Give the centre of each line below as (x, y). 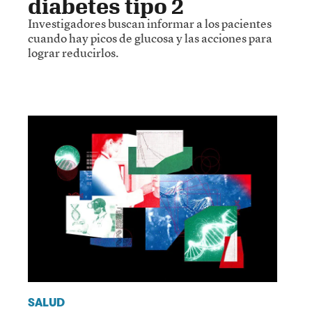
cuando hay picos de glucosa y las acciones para (150, 38)
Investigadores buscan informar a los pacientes (150, 24)
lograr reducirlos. (73, 53)
